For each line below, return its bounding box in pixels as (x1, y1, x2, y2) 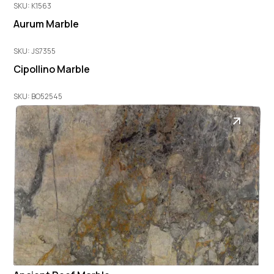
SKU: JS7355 (13, 46, 56, 57)
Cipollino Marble (13, 62, 91, 76)
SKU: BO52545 (13, 91, 63, 102)
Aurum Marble (13, 17, 80, 31)
